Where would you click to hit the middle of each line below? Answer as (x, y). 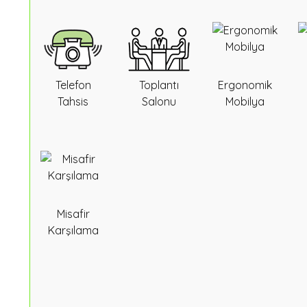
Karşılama (73, 230)
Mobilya (245, 101)
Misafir (73, 214)
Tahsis (73, 101)
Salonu (159, 101)
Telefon (73, 85)
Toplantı (159, 85)
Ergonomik (245, 85)
